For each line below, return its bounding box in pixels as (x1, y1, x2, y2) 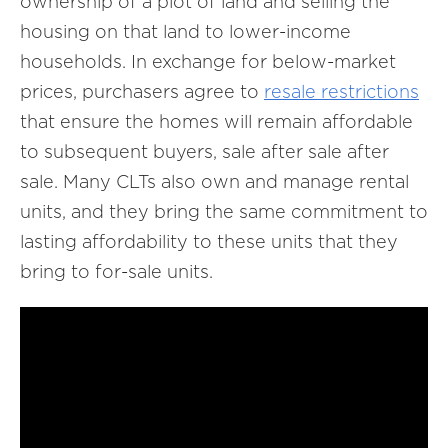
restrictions (321, 81, 419, 102)
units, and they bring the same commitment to (20, 201, 428, 222)
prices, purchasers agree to (20, 81, 264, 102)
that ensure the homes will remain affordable (20, 111, 413, 132)
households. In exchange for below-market (20, 51, 396, 72)
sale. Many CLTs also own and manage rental (20, 171, 409, 192)
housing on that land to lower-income (20, 21, 351, 42)
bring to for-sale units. (20, 261, 213, 282)
